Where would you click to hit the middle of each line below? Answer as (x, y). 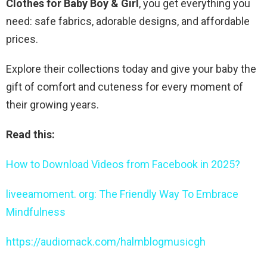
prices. (22, 39)
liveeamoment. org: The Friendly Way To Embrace (122, 194)
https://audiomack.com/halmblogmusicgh (106, 241)
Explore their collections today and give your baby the (131, 69)
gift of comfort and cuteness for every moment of (125, 86)
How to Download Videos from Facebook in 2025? (123, 164)
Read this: (30, 134)
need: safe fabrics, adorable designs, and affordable (128, 21)
